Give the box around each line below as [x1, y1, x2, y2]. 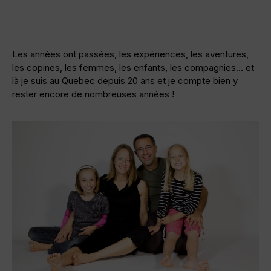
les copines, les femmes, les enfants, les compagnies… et [12, 62, 254, 74]
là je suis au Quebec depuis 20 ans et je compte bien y [12, 75, 238, 87]
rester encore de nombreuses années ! [12, 88, 174, 100]
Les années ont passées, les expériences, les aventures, [12, 48, 249, 60]
